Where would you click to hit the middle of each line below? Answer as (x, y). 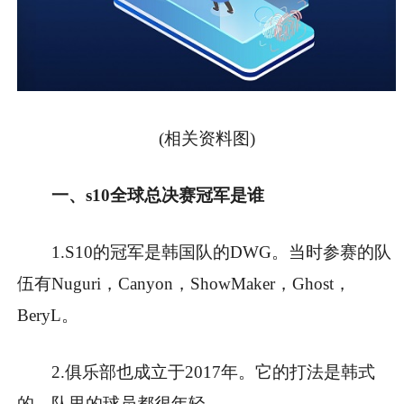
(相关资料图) (207, 139)
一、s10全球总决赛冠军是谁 (158, 196)
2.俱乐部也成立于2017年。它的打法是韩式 (214, 372)
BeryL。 (48, 316)
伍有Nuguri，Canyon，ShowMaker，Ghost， (184, 284)
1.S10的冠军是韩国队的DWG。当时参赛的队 (222, 252)
